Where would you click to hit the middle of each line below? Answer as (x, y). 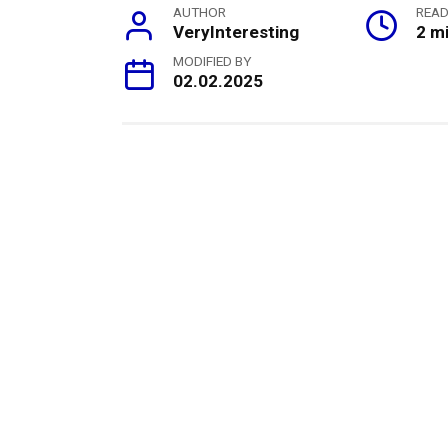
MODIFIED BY (213, 61)
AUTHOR (200, 12)
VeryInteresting (236, 32)
